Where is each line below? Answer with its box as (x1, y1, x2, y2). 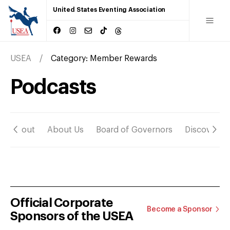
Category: (51, 54, 90, 63)
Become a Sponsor (147, 205, 213, 213)
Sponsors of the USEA (10, 209, 133, 222)
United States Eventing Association (53, 7, 166, 13)
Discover (185, 125, 219, 134)
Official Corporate (10, 196, 113, 209)
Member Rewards (90, 54, 157, 63)
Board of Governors (96, 125, 172, 134)
